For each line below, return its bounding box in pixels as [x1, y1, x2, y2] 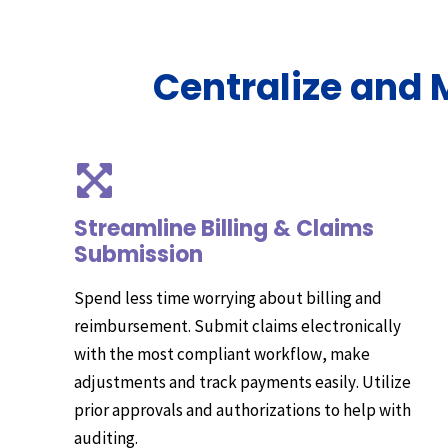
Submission [74, 238, 203, 270]
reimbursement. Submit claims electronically [74, 314, 401, 337]
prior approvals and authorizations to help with [74, 398, 411, 421]
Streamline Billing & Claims [74, 212, 374, 244]
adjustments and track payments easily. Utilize [74, 370, 411, 393]
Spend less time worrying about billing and [74, 286, 382, 309]
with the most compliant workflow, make [74, 342, 370, 365]
